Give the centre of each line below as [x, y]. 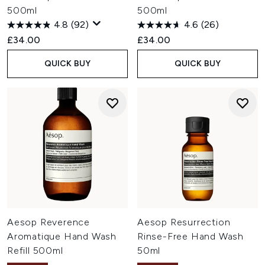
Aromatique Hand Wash [62, 236]
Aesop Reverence [49, 222]
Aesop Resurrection [184, 222]
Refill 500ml [35, 251]
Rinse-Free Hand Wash [191, 236]
